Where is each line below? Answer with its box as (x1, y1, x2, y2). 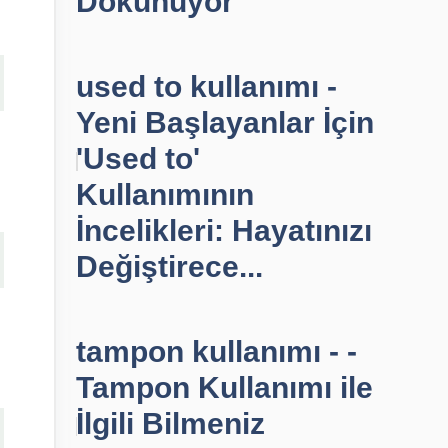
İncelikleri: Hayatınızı (76, 214, 372, 247)
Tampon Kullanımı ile (76, 371, 373, 404)
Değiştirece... (76, 250, 263, 283)
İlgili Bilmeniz (76, 407, 265, 440)
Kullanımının (76, 178, 254, 211)
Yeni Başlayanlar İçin (76, 106, 374, 139)
